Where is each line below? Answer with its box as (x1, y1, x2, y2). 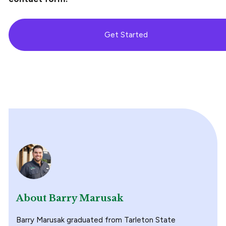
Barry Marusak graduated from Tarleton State (16, 215, 176, 225)
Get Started (104, 30, 148, 39)
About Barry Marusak (16, 192, 123, 204)
